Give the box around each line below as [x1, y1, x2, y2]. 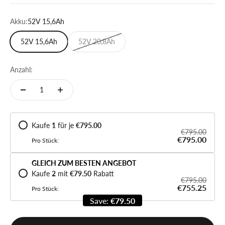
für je [58, 121, 74, 130]
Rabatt [93, 169, 114, 178]
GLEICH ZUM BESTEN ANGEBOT [32, 158, 136, 167]
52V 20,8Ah [78, 37, 115, 46]
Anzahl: [10, 65, 33, 74]
